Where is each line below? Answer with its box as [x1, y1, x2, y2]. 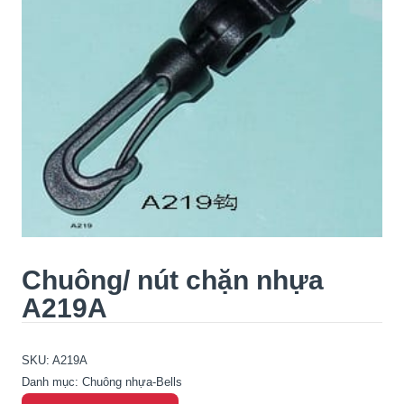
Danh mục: [22, 375, 82, 390]
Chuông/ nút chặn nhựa [22, 265, 324, 296]
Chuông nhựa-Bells [82, 375, 182, 390]
